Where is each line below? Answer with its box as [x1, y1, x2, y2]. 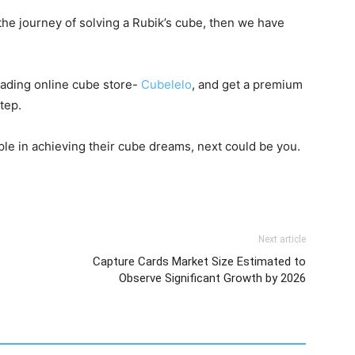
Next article [258, 234, 306, 245]
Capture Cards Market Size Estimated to [93, 254, 306, 269]
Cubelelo [141, 77, 192, 92]
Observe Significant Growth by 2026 [119, 271, 306, 285]
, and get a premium [192, 77, 303, 92]
